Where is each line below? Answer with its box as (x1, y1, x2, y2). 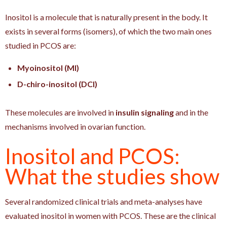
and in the (174, 107, 208, 117)
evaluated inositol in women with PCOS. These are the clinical (5, 210, 216, 220)
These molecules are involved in (5, 107, 116, 117)
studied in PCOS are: (5, 40, 76, 50)
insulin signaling (116, 107, 174, 117)
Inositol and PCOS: (5, 143, 180, 169)
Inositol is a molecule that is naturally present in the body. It (5, 12, 208, 22)
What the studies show (5, 163, 219, 189)
